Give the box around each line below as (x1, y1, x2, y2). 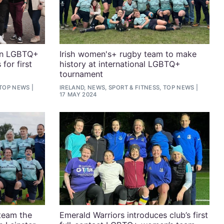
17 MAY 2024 (59, 91, 97, 98)
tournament (59, 68, 103, 79)
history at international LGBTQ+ (59, 58, 180, 69)
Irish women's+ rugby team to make (59, 48, 196, 59)
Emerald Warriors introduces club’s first (59, 209, 208, 220)
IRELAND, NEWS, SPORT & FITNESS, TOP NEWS (59, 84, 194, 91)
